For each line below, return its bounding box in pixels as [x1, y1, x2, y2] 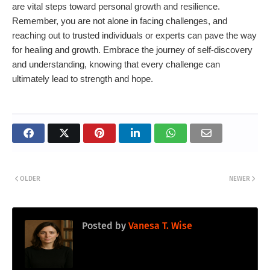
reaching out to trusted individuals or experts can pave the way [12, 30, 257, 41]
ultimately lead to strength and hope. [12, 74, 153, 84]
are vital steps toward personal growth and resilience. [12, 1, 220, 12]
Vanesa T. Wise [126, 220, 192, 232]
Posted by [82, 220, 126, 232]
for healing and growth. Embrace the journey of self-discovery [12, 45, 253, 55]
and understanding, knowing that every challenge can [12, 59, 220, 70]
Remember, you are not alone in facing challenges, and [12, 16, 227, 27]
